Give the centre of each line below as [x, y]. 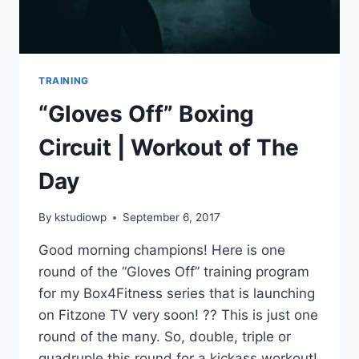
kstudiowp [81, 218]
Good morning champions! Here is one [162, 250]
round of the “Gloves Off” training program [174, 272]
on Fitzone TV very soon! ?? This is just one [178, 315]
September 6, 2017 [172, 218]
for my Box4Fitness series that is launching [177, 294]
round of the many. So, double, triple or [165, 337]
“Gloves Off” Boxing [146, 114]
